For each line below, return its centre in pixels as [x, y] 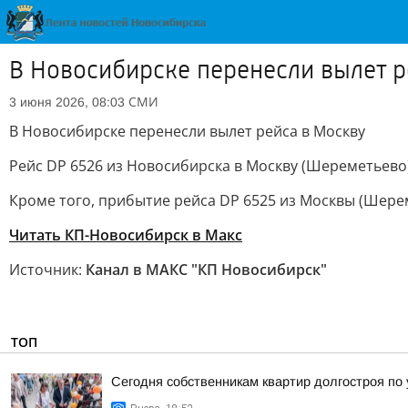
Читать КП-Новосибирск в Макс [126, 235]
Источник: [47, 270]
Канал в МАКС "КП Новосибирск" [206, 270]
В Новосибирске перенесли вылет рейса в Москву [187, 131]
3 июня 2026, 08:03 [67, 102]
